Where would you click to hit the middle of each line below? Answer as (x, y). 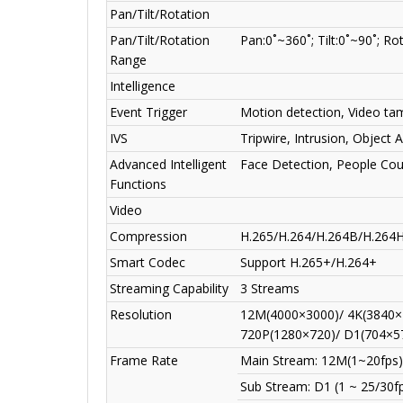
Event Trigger (148, 112)
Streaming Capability (169, 289)
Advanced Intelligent (168, 165)
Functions (138, 184)
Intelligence (143, 86)
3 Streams (270, 289)
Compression (148, 237)
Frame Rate (144, 361)
